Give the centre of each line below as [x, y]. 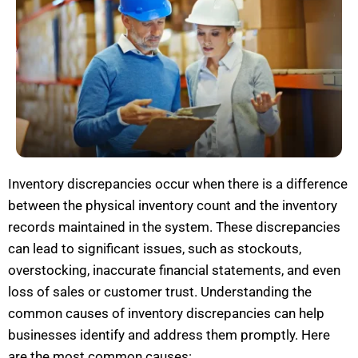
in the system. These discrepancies [233, 227]
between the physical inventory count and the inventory [173, 206]
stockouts [268, 249]
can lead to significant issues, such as [123, 249]
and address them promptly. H [218, 335]
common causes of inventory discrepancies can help [166, 314]
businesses [44, 335]
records [33, 227]
